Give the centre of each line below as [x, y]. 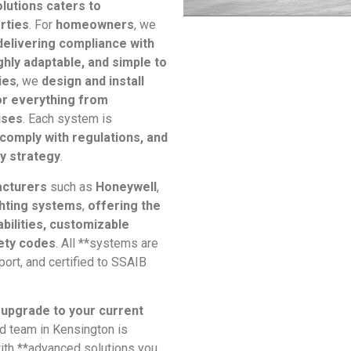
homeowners [95, 25]
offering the [124, 205]
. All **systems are [107, 243]
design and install [93, 81]
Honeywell [126, 186]
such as [71, 186]
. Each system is [67, 119]
